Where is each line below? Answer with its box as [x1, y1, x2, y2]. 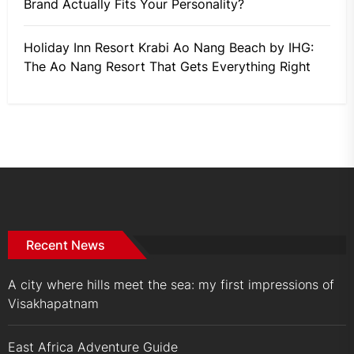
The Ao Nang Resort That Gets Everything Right [24, 58, 311, 74]
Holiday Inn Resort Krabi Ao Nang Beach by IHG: [24, 39, 314, 55]
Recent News [26, 236, 105, 253]
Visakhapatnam [8, 295, 99, 311]
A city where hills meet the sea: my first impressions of [8, 276, 334, 292]
